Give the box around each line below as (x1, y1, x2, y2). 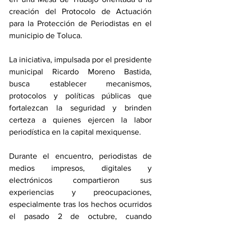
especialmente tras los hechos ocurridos (9, 199, 152, 208)
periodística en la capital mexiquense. (9, 127, 141, 136)
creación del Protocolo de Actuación (9, 7, 152, 16)
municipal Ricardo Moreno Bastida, (9, 67, 152, 76)
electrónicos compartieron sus (9, 175, 152, 184)
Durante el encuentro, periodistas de (9, 151, 152, 160)
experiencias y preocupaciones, (9, 187, 152, 196)
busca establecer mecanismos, (9, 79, 152, 88)
